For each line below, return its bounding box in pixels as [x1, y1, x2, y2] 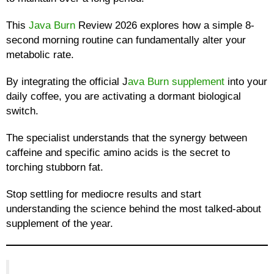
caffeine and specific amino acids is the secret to [6, 147, 230, 158]
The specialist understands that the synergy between [6, 132, 247, 144]
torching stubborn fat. [6, 161, 103, 173]
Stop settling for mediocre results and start [6, 188, 201, 200]
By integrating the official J [6, 76, 128, 87]
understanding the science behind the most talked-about [6, 203, 261, 215]
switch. [6, 105, 39, 117]
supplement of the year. [6, 218, 113, 229]
